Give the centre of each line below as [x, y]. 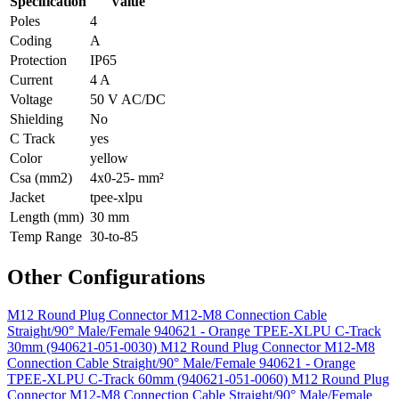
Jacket [27, 197]
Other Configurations [106, 277]
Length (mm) [47, 216]
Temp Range [46, 236]
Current [31, 79]
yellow [109, 158]
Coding [31, 40]
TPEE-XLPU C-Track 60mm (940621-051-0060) [149, 379]
